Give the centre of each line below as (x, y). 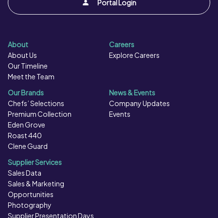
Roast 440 (25, 136)
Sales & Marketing (36, 184)
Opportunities (31, 194)
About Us (22, 55)
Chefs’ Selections (36, 103)
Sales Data (25, 173)
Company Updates (139, 103)
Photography (30, 205)
